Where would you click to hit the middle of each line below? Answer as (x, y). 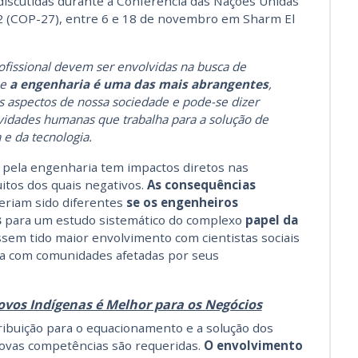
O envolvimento (253, 346)
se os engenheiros (182, 203)
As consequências (201, 185)
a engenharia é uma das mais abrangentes (139, 84)
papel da (271, 220)
